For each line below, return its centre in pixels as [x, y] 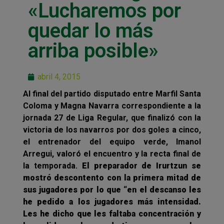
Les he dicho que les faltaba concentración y [112, 213]
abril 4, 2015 [59, 76]
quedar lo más [90, 30]
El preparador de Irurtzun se [141, 165]
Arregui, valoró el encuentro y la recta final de [112, 153]
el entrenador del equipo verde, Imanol [112, 141]
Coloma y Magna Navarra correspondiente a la [112, 105]
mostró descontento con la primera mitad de [112, 177]
